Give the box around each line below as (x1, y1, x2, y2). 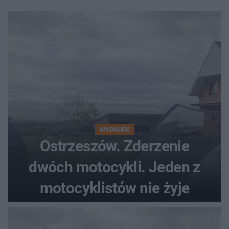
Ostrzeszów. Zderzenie (39, 136, 190, 155)
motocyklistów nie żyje (39, 178, 190, 197)
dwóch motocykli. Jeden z (29, 157, 200, 176)
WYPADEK (99, 125, 130, 134)
